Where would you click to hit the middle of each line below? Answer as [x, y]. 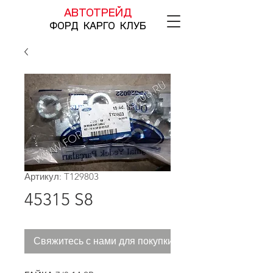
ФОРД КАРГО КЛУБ [97, 26]
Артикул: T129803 [62, 176]
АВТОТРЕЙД [97, 13]
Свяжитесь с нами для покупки [103, 241]
